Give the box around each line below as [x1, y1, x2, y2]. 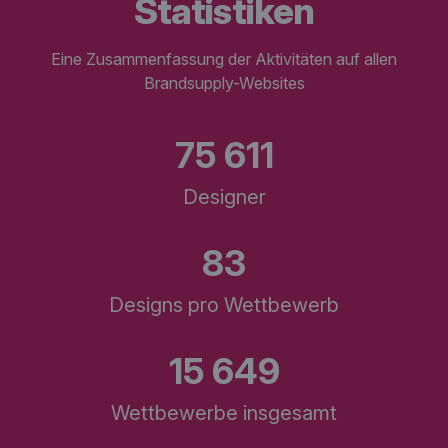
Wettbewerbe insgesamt [111, 400, 337, 425]
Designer [182, 184, 266, 209]
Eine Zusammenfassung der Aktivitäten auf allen [51, 48, 397, 69]
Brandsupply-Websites [143, 72, 305, 93]
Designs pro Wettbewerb [109, 292, 339, 317]
